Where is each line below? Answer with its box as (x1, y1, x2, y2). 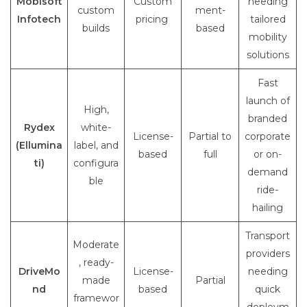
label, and (73, 139, 119, 152)
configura (73, 157, 119, 170)
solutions (246, 49, 289, 62)
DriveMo (18, 265, 60, 278)
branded (248, 112, 287, 125)
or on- (254, 148, 282, 161)
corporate (245, 130, 291, 143)
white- (81, 121, 111, 134)
